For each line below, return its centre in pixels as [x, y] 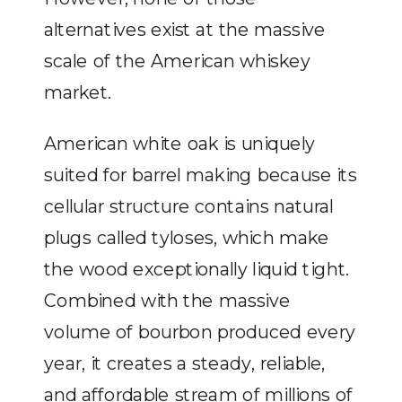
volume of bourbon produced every [200, 332]
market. [78, 92]
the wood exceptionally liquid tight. [197, 269]
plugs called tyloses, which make [187, 237]
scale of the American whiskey [177, 60]
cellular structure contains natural [188, 206]
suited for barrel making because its [201, 175]
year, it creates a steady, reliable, [185, 363]
